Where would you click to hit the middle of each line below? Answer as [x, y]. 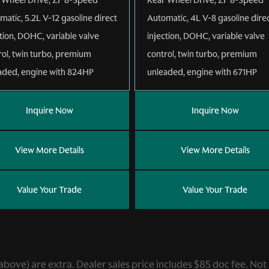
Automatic [167, 18]
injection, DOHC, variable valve [206, 36]
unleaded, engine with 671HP [202, 72]
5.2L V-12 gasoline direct [71, 18]
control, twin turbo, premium [202, 54]
